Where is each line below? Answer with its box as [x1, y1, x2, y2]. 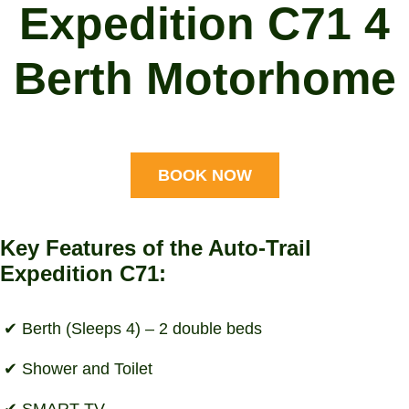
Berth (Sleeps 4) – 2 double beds [22, 319, 263, 338]
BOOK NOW [157, 165, 252, 184]
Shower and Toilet [22, 359, 153, 378]
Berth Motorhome [13, 53, 396, 105]
